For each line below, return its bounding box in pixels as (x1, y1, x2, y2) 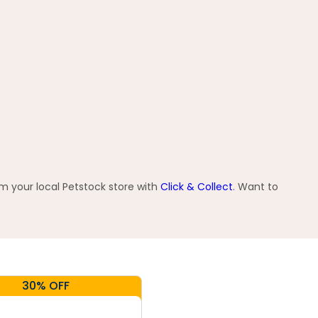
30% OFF (21, 278, 70, 294)
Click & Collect (160, 180, 233, 194)
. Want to (233, 180, 278, 194)
